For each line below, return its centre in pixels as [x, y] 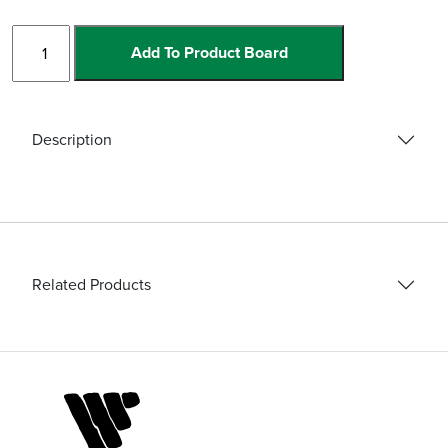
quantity [39, 87]
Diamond [42, 37]
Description [72, 140]
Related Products [91, 285]
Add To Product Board [209, 53]
